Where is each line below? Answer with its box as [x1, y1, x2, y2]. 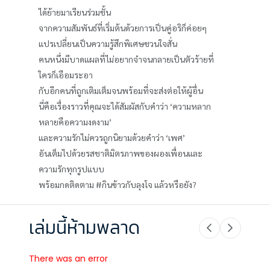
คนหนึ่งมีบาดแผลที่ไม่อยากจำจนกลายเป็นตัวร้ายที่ [39, 54, 214, 65]
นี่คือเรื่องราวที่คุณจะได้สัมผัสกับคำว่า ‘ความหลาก [39, 101, 211, 112]
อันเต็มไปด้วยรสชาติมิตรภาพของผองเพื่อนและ [39, 148, 202, 159]
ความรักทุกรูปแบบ [39, 163, 104, 175]
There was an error [29, 253, 108, 265]
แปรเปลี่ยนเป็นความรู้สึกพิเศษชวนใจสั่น [39, 38, 177, 49]
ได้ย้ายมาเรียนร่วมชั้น [39, 7, 111, 18]
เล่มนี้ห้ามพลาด [29, 215, 140, 241]
